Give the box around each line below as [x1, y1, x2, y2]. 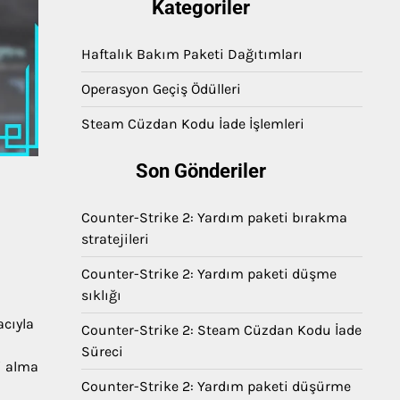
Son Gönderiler [135, 160, 266, 182]
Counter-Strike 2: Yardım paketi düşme [81, 265, 337, 282]
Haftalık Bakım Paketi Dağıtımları [81, 46, 303, 62]
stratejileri [81, 230, 149, 247]
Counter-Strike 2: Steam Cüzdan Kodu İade [81, 321, 362, 338]
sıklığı [81, 287, 121, 304]
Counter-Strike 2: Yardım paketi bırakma [81, 209, 347, 226]
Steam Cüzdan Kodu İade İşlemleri [81, 115, 304, 132]
